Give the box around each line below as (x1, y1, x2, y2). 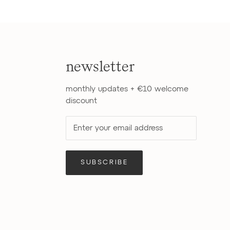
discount (65, 97, 97, 105)
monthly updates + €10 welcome (65, 85, 188, 93)
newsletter (65, 59, 135, 74)
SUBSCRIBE (80, 159, 128, 166)
